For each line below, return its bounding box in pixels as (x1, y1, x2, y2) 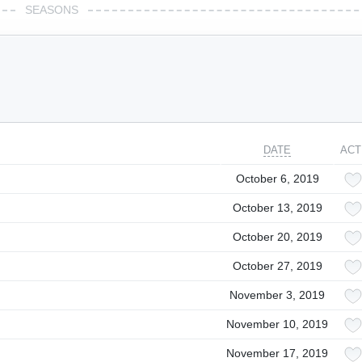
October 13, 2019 (232, 201, 322, 214)
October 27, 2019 (232, 259, 322, 272)
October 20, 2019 (232, 230, 322, 243)
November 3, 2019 (229, 288, 325, 301)
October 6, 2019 (235, 172, 319, 185)
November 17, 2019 (226, 347, 328, 360)
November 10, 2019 (226, 318, 328, 330)
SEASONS (25, 3, 78, 16)
